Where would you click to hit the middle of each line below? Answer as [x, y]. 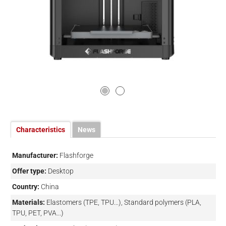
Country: [25, 186]
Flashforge [76, 155]
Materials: [28, 202]
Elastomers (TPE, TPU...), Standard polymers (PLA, [124, 202]
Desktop [61, 171]
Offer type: [29, 171]
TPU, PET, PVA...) [38, 213]
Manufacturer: [35, 155]
